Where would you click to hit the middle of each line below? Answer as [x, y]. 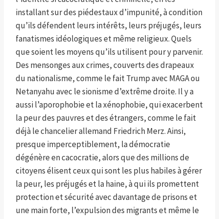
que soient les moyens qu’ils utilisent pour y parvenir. [109, 52]
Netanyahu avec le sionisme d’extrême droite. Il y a [105, 92]
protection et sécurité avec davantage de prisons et [106, 197]
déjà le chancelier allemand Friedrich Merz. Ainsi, [101, 131]
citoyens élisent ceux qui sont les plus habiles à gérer [109, 171]
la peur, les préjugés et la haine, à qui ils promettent [107, 184]
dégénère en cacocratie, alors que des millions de [102, 158]
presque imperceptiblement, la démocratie [93, 144]
